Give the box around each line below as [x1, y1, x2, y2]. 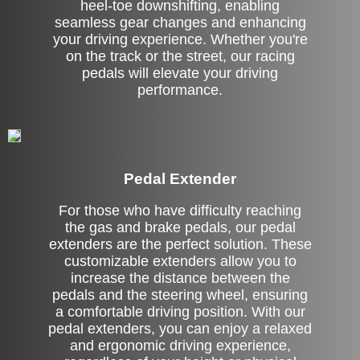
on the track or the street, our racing [65, 47, 295, 64]
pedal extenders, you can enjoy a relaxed [48, 321, 312, 337]
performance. [137, 81, 223, 98]
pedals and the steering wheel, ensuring [52, 287, 308, 304]
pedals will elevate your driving [82, 64, 278, 81]
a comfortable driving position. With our [55, 304, 305, 321]
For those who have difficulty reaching [59, 202, 301, 219]
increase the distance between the [70, 270, 290, 287]
